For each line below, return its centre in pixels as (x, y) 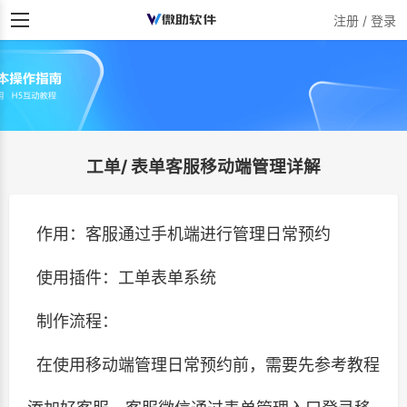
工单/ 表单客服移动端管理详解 (203, 167)
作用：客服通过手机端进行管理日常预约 (179, 234)
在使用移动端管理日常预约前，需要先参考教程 (203, 365)
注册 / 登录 (365, 20)
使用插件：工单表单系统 (122, 278)
